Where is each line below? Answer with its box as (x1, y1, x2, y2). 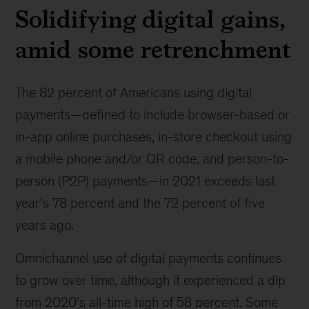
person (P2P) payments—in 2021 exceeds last (15, 173, 276, 188)
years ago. (15, 217, 74, 232)
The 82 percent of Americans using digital (15, 85, 252, 100)
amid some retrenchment (15, 31, 292, 68)
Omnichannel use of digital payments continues (15, 250, 282, 266)
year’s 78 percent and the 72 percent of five (15, 195, 266, 210)
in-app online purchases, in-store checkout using (15, 129, 292, 144)
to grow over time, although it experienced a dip (15, 272, 286, 288)
